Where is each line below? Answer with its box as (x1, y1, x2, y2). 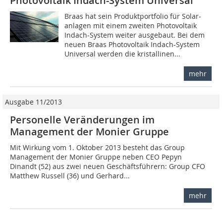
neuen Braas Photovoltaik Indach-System (64, 40, 200, 50)
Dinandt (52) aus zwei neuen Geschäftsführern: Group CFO (10, 162, 205, 171)
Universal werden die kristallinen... (64, 49, 181, 59)
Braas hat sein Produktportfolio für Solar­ (64, 11, 202, 21)
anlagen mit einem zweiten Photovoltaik (64, 21, 197, 31)
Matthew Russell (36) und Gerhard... (10, 171, 130, 181)
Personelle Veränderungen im (10, 113, 155, 127)
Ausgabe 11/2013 (5, 97, 62, 107)
